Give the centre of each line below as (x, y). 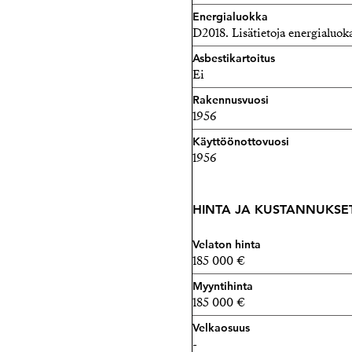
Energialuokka (230, 16)
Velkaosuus (221, 328)
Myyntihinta (223, 286)
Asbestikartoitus (234, 58)
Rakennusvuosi (231, 100)
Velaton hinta (227, 244)
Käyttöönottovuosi (241, 141)
